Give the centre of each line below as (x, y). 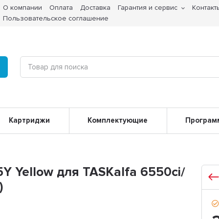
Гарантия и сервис (148, 8)
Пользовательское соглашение (56, 18)
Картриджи (29, 120)
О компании (23, 8)
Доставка (96, 8)
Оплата (61, 8)
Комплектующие (118, 120)
